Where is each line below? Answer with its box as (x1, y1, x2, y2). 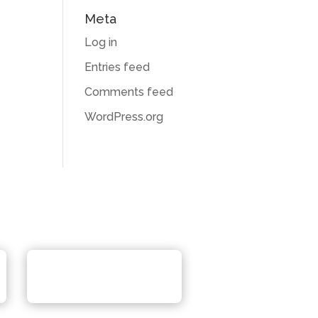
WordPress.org (84, 109, 164, 124)
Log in (84, 35, 118, 49)
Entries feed (84, 60, 150, 74)
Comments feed (84, 84, 174, 99)
